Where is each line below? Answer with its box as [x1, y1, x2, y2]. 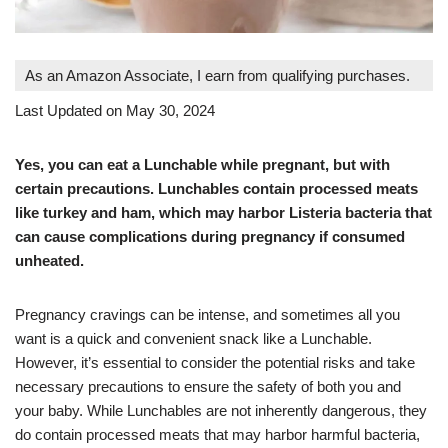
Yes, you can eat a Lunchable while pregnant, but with [15, 155, 390, 173]
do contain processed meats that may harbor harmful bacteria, [15, 425, 420, 443]
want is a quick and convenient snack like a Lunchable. [15, 329, 372, 347]
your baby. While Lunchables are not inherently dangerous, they [15, 401, 427, 419]
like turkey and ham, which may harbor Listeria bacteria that [15, 203, 432, 221]
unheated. [15, 251, 84, 269]
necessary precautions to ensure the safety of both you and [15, 377, 401, 395]
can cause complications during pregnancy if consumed [15, 227, 405, 245]
